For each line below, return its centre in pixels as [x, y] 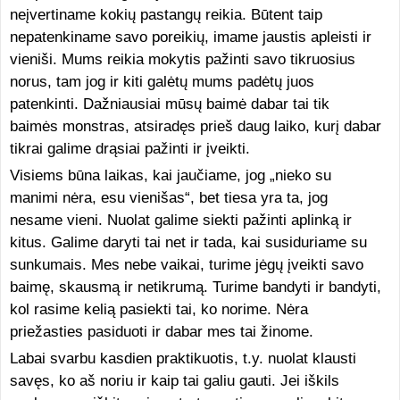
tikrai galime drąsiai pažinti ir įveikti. [129, 149]
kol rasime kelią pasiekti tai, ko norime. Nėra [158, 309]
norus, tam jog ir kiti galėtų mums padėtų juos [162, 82]
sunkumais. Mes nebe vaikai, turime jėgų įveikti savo [186, 265]
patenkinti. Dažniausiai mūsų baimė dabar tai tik [169, 104]
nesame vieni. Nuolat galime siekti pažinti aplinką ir [180, 220]
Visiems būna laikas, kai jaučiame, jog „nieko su [170, 175]
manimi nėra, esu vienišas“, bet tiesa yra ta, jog [168, 198]
